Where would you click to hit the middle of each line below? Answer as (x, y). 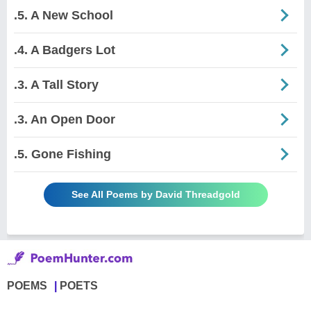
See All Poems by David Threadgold (155, 194)
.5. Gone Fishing (62, 154)
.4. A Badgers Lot (65, 50)
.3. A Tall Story (56, 84)
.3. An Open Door (65, 119)
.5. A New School (64, 15)
